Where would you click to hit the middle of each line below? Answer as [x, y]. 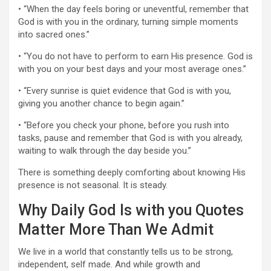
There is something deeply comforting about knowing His [132, 172]
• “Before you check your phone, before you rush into [124, 125]
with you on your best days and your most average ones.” [132, 69]
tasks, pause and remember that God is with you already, [130, 138]
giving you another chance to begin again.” [101, 103]
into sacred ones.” [54, 34]
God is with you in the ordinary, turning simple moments [128, 22]
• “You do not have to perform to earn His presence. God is [135, 56]
